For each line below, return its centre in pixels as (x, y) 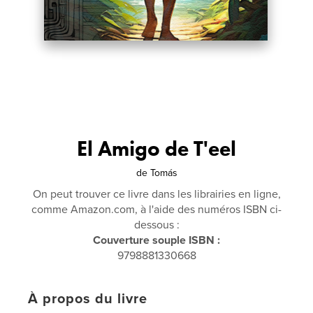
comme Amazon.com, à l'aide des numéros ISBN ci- (156, 210)
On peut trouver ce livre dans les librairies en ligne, (156, 194)
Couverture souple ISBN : (156, 240)
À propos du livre (88, 299)
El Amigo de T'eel (156, 149)
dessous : (156, 225)
